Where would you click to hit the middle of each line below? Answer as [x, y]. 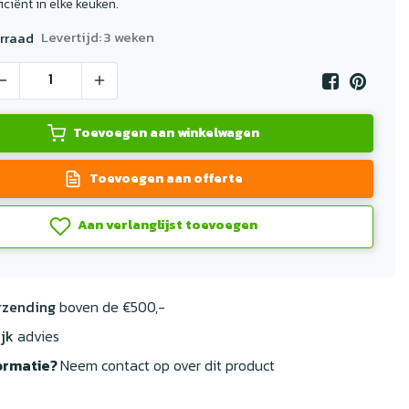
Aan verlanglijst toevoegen [166, 225]
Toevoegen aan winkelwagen [166, 133]
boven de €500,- [110, 306]
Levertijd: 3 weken [98, 37]
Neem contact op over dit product [168, 365]
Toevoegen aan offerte [166, 178]
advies [37, 336]
